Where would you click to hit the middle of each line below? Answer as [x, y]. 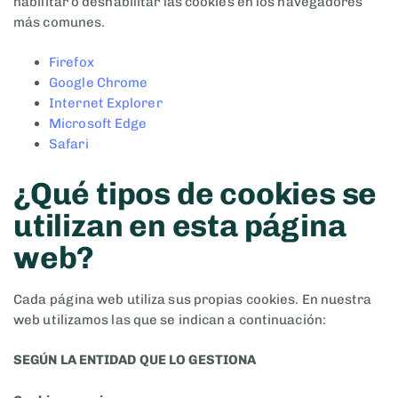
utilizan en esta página [180, 226]
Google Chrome [99, 83]
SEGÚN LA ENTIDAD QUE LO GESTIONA [135, 360]
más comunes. [60, 22]
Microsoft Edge [98, 124]
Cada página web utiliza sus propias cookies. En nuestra [193, 299]
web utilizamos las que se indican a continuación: [170, 319]
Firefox [72, 63]
